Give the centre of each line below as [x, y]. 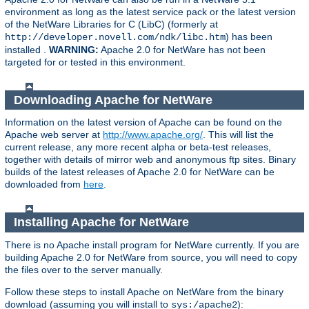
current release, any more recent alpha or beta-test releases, [138, 147]
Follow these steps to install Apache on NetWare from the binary [144, 291]
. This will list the [238, 135]
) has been [249, 37]
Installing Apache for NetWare [103, 222]
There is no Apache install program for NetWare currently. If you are [152, 245]
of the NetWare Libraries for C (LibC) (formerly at [111, 24]
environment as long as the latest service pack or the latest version [150, 12]
